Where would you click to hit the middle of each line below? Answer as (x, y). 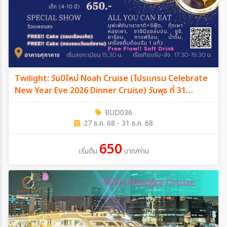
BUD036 (118, 113)
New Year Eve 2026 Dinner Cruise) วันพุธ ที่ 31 (100, 91)
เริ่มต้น (88, 152)
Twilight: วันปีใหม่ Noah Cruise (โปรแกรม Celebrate (111, 79)
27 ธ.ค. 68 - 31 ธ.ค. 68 (118, 124)
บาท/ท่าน (136, 152)
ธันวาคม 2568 (39, 103)
